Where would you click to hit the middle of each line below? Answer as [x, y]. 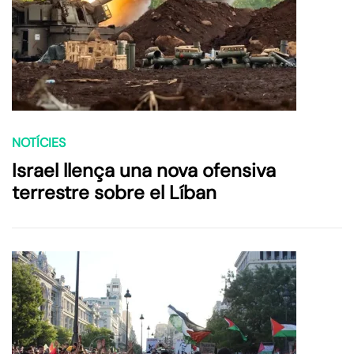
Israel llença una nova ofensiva [144, 170]
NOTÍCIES [39, 142]
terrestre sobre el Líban [114, 192]
